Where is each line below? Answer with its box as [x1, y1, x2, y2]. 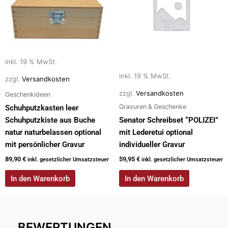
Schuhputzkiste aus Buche [5, 116, 95, 125]
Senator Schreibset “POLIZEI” [119, 116, 218, 125]
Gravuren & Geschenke [119, 103, 186, 111]
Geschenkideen [5, 91, 50, 99]
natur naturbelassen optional [5, 128, 101, 137]
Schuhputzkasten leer [5, 103, 78, 113]
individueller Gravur [119, 140, 185, 150]
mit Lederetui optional [119, 128, 193, 137]
